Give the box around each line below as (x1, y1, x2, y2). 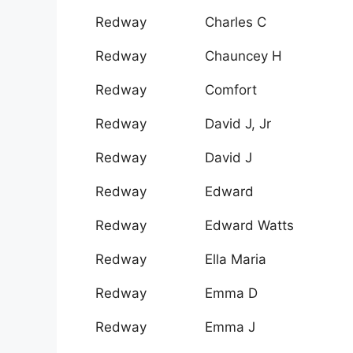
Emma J (205, 319, 255, 336)
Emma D (205, 285, 258, 302)
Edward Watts (205, 217, 294, 234)
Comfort (205, 82, 257, 98)
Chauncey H (205, 48, 282, 65)
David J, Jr (205, 116, 271, 132)
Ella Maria (205, 251, 266, 268)
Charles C (205, 14, 266, 31)
